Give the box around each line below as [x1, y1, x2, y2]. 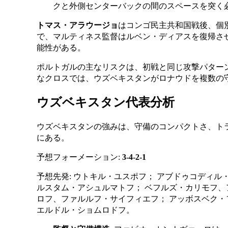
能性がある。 [37, 43, 85, 52]
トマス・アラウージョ [37, 21, 118, 30]
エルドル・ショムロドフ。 [37, 205, 134, 214]
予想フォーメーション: [37, 152, 122, 161]
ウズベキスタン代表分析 [37, 95, 175, 109]
